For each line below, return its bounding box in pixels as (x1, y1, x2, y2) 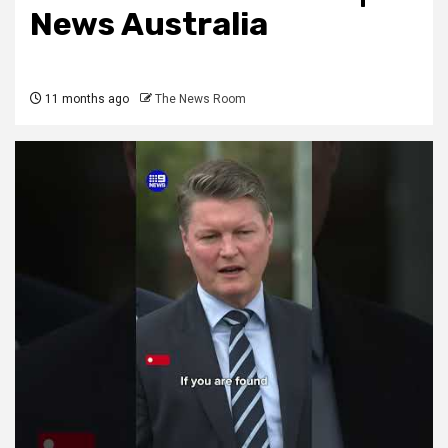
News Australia (30, 5, 268, 44)
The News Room (155, 92, 246, 107)
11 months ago (42, 92, 129, 107)
